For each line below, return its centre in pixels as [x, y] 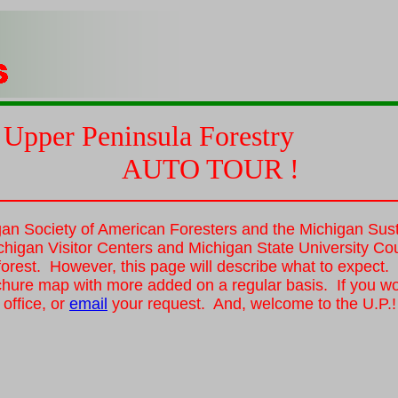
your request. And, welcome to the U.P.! [252, 304]
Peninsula [137, 136]
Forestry [243, 136]
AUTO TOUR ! [211, 169]
